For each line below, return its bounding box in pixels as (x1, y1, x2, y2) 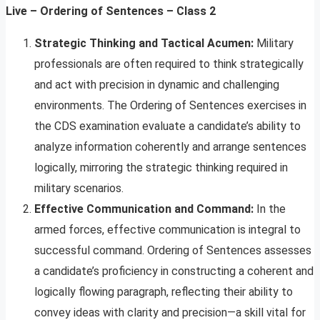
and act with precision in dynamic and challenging (34, 78, 279, 92)
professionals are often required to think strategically (34, 57, 304, 71)
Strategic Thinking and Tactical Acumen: (34, 36, 254, 51)
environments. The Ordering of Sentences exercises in (34, 99, 306, 113)
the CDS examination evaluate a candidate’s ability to (34, 119, 301, 134)
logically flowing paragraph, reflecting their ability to (34, 285, 293, 299)
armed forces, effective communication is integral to (34, 223, 301, 237)
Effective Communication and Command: (34, 202, 254, 216)
